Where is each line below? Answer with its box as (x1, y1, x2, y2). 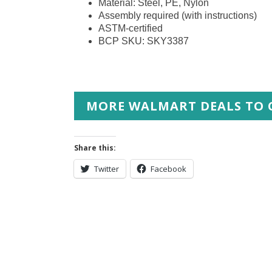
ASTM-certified (98, 23, 163, 34)
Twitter (94, 163, 119, 175)
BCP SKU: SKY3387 (98, 36, 189, 47)
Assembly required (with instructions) (98, 10, 257, 21)
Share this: (74, 143, 116, 154)
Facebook (151, 163, 186, 175)
